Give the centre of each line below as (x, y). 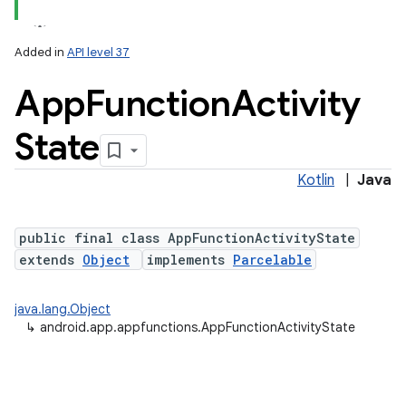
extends (51, 260)
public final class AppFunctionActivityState (187, 238)
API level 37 (98, 52)
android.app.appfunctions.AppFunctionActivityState (198, 327)
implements (190, 260)
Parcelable (272, 260)
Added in (41, 52)
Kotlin (316, 180)
